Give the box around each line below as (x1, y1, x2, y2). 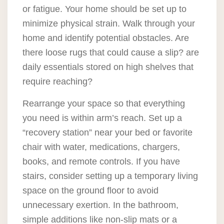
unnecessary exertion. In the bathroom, (22, 200, 178, 210)
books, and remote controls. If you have (22, 156, 180, 167)
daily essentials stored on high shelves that (22, 62, 193, 72)
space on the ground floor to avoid (22, 185, 158, 196)
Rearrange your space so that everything (22, 98, 185, 109)
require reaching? (22, 76, 92, 87)
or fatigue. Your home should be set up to (22, 4, 186, 14)
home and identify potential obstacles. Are (22, 33, 189, 43)
